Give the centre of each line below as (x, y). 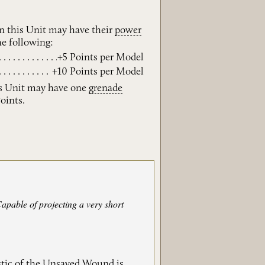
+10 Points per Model (98, 72)
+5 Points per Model (101, 57)
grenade (106, 89)
